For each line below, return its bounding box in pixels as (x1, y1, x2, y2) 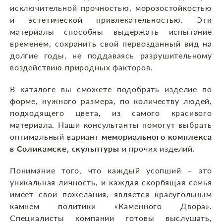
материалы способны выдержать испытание (10, 27, 212, 37)
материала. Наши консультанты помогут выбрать (10, 120, 212, 130)
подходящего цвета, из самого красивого (10, 108, 212, 118)
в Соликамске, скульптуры (10, 144, 119, 154)
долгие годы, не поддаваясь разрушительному (10, 51, 212, 60)
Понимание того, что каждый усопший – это (10, 166, 212, 175)
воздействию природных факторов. (10, 62, 153, 72)
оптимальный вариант (10, 132, 102, 142)
